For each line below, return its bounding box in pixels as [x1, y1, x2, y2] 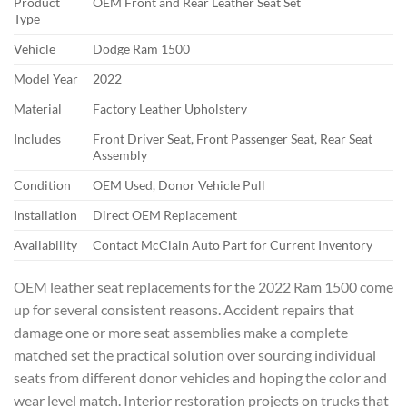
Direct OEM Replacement [93, 207, 238, 223]
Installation [14, 207, 77, 223]
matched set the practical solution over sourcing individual [14, 346, 376, 364]
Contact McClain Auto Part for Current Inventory [93, 237, 373, 253]
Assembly [93, 147, 148, 164]
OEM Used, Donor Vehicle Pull [93, 177, 266, 194]
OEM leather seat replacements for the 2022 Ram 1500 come [14, 278, 393, 296]
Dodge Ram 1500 [93, 41, 191, 57]
